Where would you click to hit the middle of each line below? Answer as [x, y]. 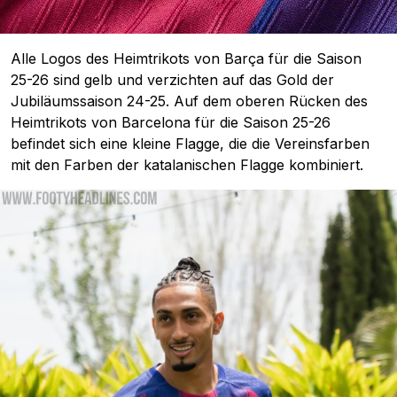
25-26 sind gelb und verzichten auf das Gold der [172, 80]
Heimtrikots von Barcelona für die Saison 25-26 [171, 123]
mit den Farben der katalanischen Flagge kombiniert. [187, 165]
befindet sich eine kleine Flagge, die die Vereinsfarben [190, 144]
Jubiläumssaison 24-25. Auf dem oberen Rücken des [189, 101]
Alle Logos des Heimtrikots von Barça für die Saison [186, 59]
